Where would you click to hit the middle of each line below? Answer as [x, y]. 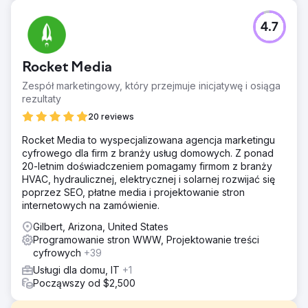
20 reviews [111, 116]
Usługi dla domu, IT [78, 269]
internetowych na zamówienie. [91, 205]
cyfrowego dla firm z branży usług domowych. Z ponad [148, 153]
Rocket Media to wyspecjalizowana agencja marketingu [148, 140]
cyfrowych [58, 252]
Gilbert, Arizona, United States [101, 226]
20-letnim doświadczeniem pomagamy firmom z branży [147, 166]
